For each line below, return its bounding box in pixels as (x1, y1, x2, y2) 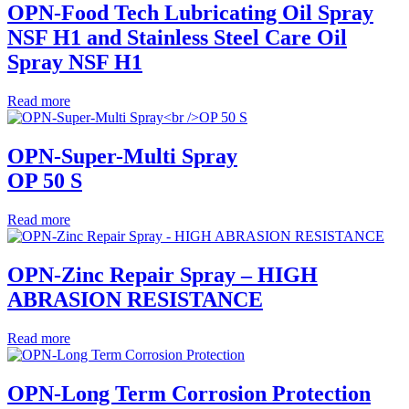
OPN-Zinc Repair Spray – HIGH (7, 263, 318, 288)
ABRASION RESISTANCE (7, 288, 263, 312)
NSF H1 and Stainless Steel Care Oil (7, 26, 347, 50)
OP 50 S (7, 169, 82, 194)
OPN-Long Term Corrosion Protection (7, 381, 371, 405)
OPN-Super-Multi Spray (7, 144, 237, 169)
